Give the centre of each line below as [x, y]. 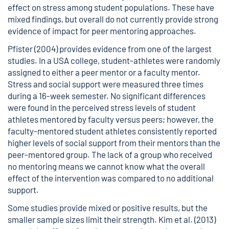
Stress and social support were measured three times [106, 84]
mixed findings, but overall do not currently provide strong [113, 19]
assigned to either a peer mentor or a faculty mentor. [104, 72]
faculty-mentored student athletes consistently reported [112, 131]
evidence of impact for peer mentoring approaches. [102, 31]
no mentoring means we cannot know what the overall [106, 166]
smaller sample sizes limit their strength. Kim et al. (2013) [112, 219]
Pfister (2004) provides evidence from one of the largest [110, 49]
